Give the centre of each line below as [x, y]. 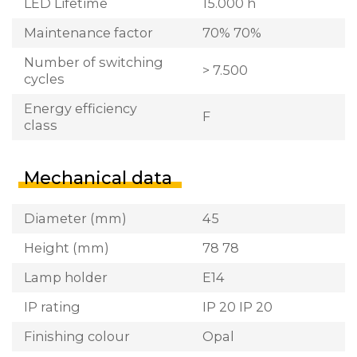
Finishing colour [77, 336]
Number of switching [94, 62]
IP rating [52, 306]
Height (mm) [67, 247]
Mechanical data [98, 178]
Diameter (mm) [75, 218]
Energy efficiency [80, 108]
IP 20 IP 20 [237, 306]
